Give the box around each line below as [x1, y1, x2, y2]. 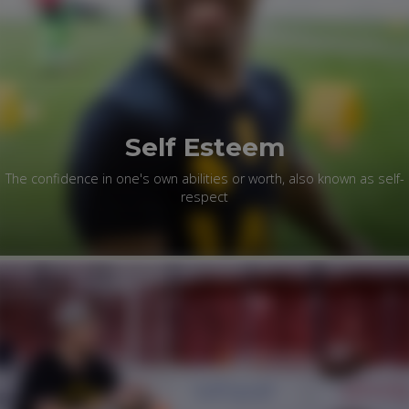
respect [181, 188, 228, 206]
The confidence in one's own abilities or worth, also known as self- [5, 170, 404, 188]
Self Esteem [124, 131, 285, 163]
